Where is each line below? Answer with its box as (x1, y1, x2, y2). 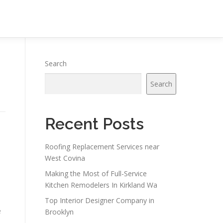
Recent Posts (45, 114, 144, 133)
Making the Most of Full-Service (45, 169, 147, 178)
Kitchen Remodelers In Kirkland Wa (45, 180, 157, 190)
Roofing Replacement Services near (45, 142, 159, 151)
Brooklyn (45, 207, 74, 217)
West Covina (45, 153, 85, 163)
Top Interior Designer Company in (45, 196, 154, 205)
